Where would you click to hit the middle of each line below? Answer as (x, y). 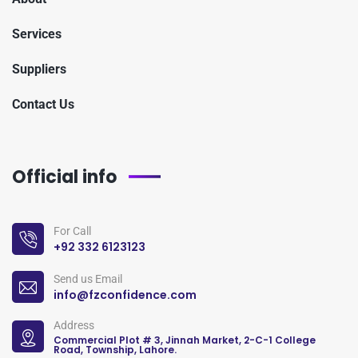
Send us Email (88, 279)
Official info (64, 177)
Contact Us (43, 104)
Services (37, 34)
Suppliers (39, 69)
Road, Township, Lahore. (115, 349)
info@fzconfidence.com (125, 295)
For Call (72, 231)
